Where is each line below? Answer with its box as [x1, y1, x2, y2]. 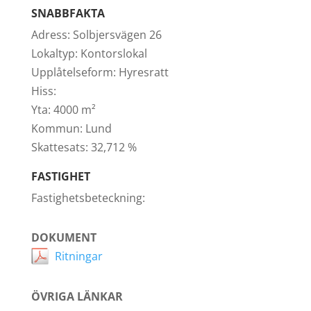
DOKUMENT [31, 229, 96, 245]
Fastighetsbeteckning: [31, 190, 145, 205]
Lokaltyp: [31, 45, 78, 61]
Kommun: [31, 120, 83, 136]
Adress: [31, 26, 70, 42]
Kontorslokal [77, 45, 147, 61]
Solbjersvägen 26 [69, 26, 162, 42]
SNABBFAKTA [31, 5, 105, 21]
